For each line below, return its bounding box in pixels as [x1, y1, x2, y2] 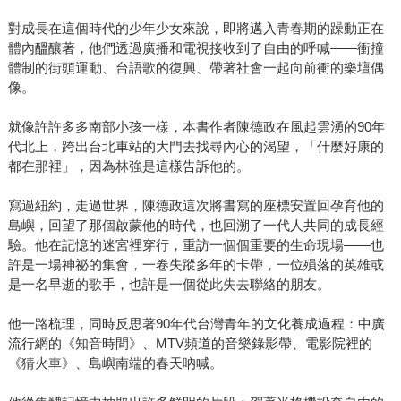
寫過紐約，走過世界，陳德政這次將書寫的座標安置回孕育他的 [7, 198, 384, 214]
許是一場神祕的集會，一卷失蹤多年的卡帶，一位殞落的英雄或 [7, 257, 384, 273]
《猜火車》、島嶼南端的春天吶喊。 [7, 355, 223, 371]
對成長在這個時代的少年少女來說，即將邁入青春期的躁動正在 [7, 21, 384, 37]
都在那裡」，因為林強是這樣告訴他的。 [7, 158, 250, 175]
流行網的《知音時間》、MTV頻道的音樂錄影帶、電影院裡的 [7, 336, 372, 352]
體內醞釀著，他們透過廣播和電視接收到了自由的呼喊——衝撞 [7, 40, 384, 56]
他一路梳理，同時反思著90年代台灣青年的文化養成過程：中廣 [7, 316, 385, 332]
